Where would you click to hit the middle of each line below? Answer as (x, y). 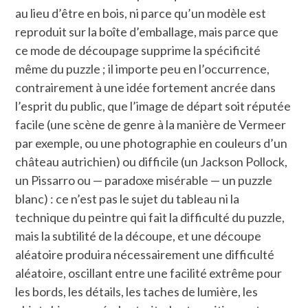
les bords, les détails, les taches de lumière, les (137, 291)
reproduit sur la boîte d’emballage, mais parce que (147, 31)
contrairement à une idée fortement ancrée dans (146, 87)
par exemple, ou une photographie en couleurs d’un (152, 143)
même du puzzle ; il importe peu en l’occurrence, (143, 68)
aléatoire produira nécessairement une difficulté (145, 254)
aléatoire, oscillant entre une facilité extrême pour (149, 273)
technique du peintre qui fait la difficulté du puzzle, (150, 217)
